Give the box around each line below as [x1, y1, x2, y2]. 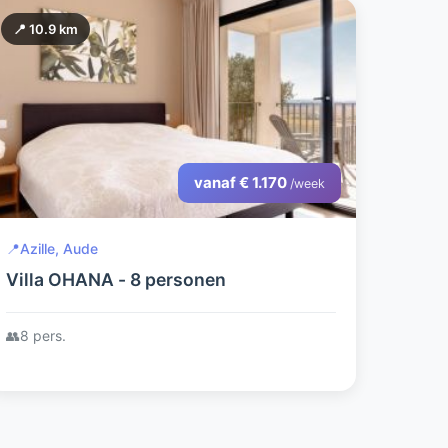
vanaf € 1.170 [194, 173, 290, 192]
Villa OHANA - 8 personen [6, 269, 226, 290]
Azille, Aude [20, 240, 98, 257]
